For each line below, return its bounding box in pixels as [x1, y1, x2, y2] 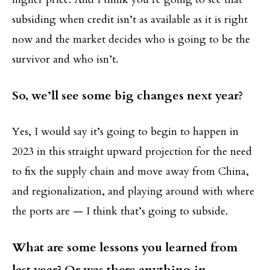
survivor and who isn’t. [12, 51, 118, 67]
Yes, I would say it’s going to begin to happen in [12, 124, 239, 139]
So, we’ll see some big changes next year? [12, 87, 243, 104]
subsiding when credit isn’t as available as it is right [12, 11, 248, 27]
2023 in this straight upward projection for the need [12, 143, 252, 159]
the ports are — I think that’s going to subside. [12, 203, 228, 219]
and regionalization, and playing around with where [12, 183, 254, 199]
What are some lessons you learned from [12, 239, 237, 256]
